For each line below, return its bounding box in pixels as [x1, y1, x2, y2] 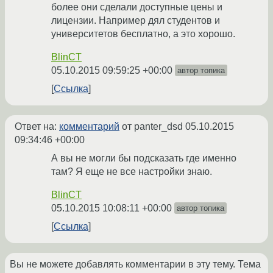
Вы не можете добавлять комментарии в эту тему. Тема [10, 259, 261, 270]
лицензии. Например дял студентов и [51, 15, 220, 26]
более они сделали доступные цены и [51, 2, 222, 13]
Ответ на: [15, 121, 59, 132]
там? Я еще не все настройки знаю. [51, 166, 212, 177]
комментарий [59, 121, 119, 132]
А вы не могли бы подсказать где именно [51, 153, 236, 164]
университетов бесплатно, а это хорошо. [51, 29, 235, 40]
